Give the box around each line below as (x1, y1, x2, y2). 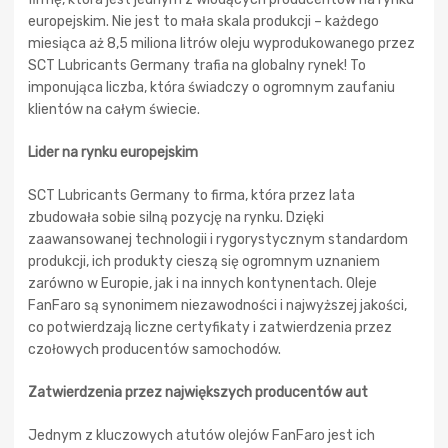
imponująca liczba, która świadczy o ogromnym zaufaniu (28, 78, 395, 96)
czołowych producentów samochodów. (28, 340, 281, 358)
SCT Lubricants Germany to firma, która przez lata (28, 186, 355, 204)
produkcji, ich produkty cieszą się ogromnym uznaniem (28, 252, 380, 270)
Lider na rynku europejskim (28, 143, 198, 161)
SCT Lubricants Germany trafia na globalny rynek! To (28, 56, 366, 74)
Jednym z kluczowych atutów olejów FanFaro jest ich (28, 426, 375, 444)
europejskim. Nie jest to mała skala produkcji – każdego (28, 12, 379, 30)
